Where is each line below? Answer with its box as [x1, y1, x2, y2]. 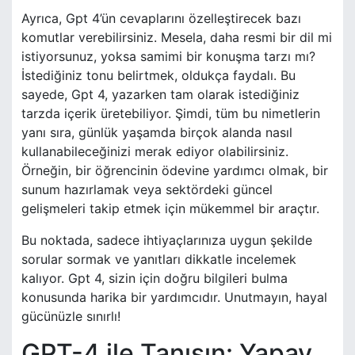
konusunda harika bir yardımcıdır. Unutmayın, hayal [21, 289, 327, 306]
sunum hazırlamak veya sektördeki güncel [21, 181, 273, 198]
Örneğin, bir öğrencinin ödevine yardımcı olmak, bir [21, 162, 328, 179]
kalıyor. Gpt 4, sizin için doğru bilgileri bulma [21, 270, 288, 287]
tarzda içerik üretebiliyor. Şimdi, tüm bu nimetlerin [21, 105, 320, 122]
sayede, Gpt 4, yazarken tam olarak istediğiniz [21, 86, 300, 103]
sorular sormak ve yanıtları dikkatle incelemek [21, 251, 296, 268]
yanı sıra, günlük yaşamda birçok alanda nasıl [21, 124, 292, 141]
